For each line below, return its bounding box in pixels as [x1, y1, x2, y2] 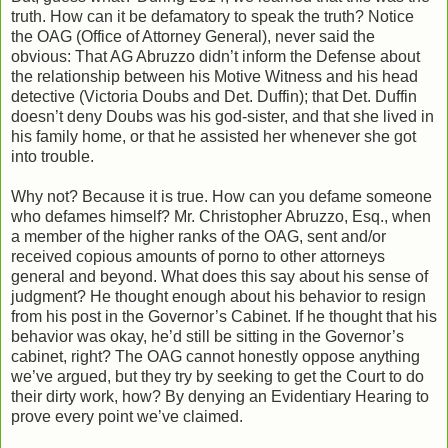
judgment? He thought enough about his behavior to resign [11, 287, 426, 305]
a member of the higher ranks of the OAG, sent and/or [11, 227, 386, 245]
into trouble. [11, 147, 94, 165]
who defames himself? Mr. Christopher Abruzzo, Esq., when [11, 207, 431, 225]
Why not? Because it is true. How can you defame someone [11, 187, 432, 205]
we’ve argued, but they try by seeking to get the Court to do [11, 367, 424, 385]
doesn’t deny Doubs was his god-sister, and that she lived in [11, 107, 434, 125]
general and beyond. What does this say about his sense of [11, 267, 428, 285]
